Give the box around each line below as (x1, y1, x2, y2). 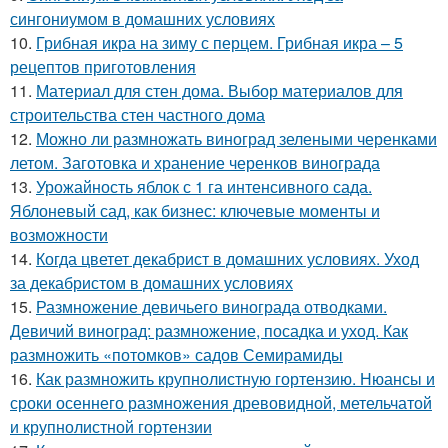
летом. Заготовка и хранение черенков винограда (10, 151, 380, 175)
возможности (10, 223, 108, 247)
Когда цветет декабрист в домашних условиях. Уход (36, 247, 419, 271)
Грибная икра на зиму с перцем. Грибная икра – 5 (36, 31, 403, 55)
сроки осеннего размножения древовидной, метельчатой (10, 391, 432, 415)
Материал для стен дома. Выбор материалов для (36, 79, 403, 103)
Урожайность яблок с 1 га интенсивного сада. (36, 175, 372, 199)
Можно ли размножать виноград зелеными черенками (36, 127, 437, 151)
